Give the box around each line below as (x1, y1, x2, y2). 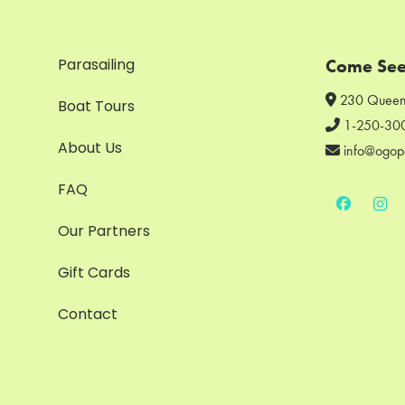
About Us (58, 137, 122, 159)
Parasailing (58, 54, 135, 76)
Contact (58, 304, 118, 325)
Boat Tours (58, 96, 135, 118)
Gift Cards (58, 262, 130, 284)
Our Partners (58, 221, 150, 242)
